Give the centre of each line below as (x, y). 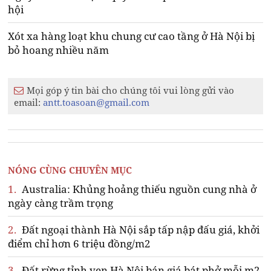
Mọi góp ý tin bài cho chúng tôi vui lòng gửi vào (131, 90)
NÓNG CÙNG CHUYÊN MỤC (70, 170)
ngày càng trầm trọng (61, 203)
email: (29, 103)
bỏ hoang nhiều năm (59, 50)
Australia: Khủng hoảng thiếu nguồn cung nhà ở (138, 189)
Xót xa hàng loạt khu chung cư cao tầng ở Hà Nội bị (132, 36)
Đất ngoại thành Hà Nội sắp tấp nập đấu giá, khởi (140, 230)
